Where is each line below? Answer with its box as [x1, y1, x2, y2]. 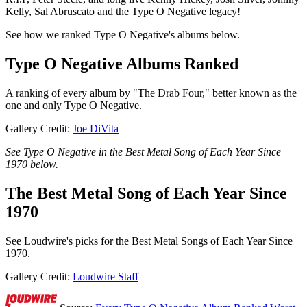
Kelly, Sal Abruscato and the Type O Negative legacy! [5, 5, 241, 18]
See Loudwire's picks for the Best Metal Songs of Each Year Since [5, 235, 293, 247]
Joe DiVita [73, 123, 119, 135]
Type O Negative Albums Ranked [5, 55, 238, 73]
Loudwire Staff [73, 271, 138, 283]
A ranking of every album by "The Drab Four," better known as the [5, 87, 297, 99]
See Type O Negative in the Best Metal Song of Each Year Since [5, 146, 281, 158]
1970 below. [5, 158, 58, 171]
